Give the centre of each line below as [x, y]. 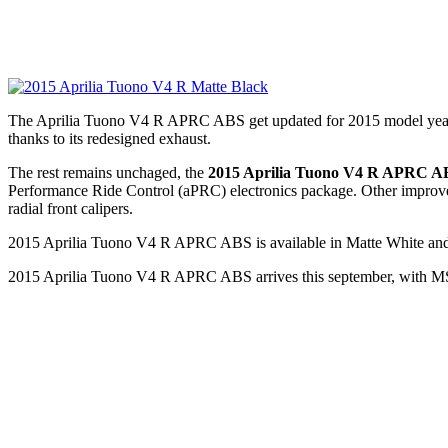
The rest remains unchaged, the [108, 172]
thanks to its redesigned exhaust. [109, 138]
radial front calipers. [70, 208]
